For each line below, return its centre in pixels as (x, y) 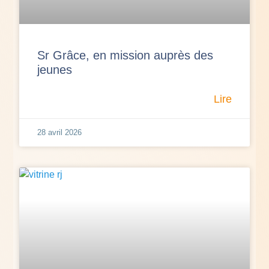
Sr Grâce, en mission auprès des (125, 55)
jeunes (55, 69)
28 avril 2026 (60, 132)
